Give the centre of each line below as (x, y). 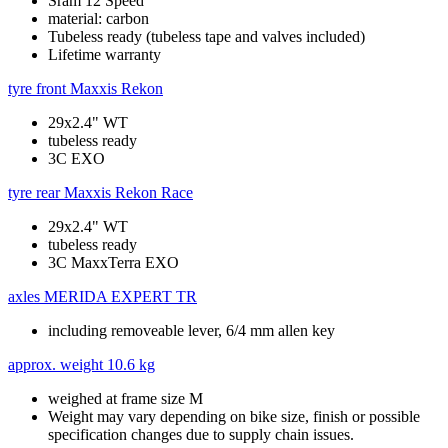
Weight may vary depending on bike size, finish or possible (234, 417)
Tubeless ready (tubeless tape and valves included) (206, 37)
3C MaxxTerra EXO (113, 263)
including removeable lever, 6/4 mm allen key (191, 331)
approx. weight (55, 365)
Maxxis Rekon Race (128, 193)
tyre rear (34, 193)
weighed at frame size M (125, 399)
